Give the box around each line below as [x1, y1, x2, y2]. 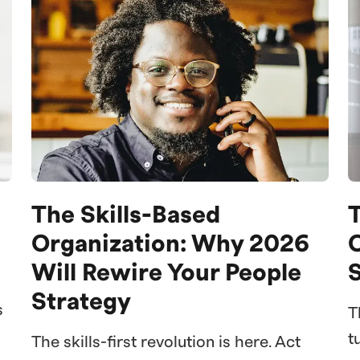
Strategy [31, 290, 131, 314]
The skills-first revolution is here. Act [31, 334, 301, 351]
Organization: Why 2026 [31, 232, 309, 256]
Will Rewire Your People [31, 261, 301, 285]
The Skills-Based [31, 203, 220, 227]
